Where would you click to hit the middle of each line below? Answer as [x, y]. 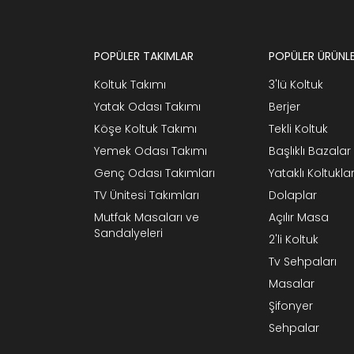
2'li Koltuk [294, 239]
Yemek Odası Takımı [151, 151]
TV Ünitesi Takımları [147, 195]
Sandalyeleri [128, 233]
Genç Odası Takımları [154, 173]
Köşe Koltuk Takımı [145, 128]
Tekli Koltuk [299, 128]
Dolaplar [293, 195]
